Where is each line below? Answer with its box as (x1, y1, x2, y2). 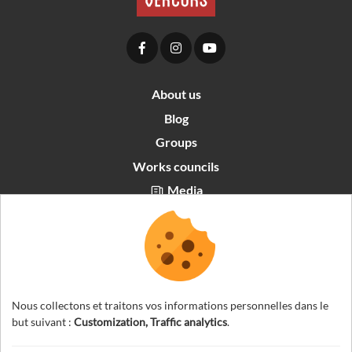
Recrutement (145, 229, 222, 245)
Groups (155, 134, 197, 150)
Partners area (144, 206, 224, 222)
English (127, 259, 171, 275)
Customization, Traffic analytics (74, 315, 227, 328)
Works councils (133, 158, 219, 174)
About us (151, 86, 201, 102)
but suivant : (12, 315, 74, 328)
